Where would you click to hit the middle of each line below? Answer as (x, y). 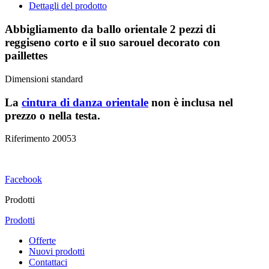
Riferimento (29, 139)
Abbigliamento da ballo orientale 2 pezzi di (110, 29)
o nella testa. (70, 115)
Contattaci (48, 262)
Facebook (23, 180)
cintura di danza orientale (85, 102)
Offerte (42, 241)
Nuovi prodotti (57, 252)
